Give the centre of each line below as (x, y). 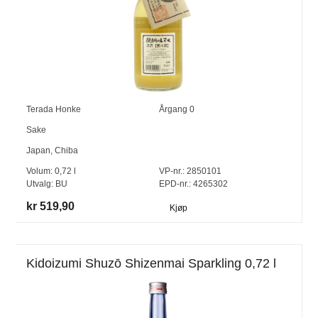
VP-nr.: (171, 171)
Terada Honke (54, 110)
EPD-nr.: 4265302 (193, 184)
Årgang (174, 110)
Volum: (41, 171)
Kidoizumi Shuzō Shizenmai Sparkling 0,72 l (152, 263)
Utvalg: (41, 184)
